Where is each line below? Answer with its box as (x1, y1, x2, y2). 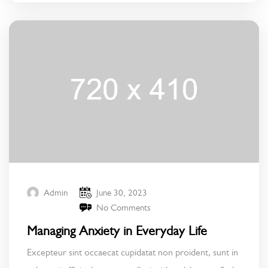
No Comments (96, 202, 151, 213)
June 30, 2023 (96, 187, 147, 198)
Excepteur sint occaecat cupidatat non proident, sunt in (27, 246, 238, 258)
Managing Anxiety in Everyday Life (27, 223, 207, 238)
